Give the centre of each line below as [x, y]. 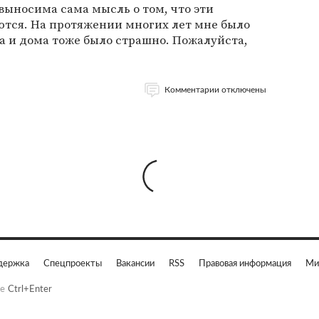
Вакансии [135, 264]
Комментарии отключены [215, 90]
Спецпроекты [73, 264]
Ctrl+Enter [30, 290]
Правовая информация [245, 264]
